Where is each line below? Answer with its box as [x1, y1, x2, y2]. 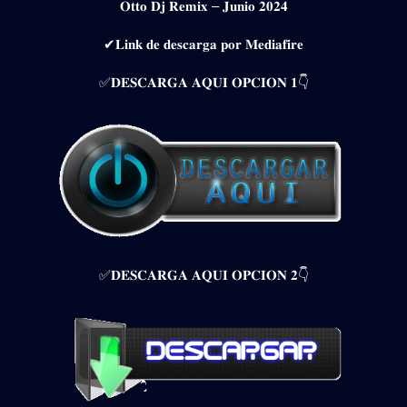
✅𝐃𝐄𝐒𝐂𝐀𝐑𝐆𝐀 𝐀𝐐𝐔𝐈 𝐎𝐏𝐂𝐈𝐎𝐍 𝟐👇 [98, 267, 309, 283]
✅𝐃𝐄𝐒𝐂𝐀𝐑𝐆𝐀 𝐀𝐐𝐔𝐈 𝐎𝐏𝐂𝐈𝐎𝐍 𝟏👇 [98, 74, 309, 90]
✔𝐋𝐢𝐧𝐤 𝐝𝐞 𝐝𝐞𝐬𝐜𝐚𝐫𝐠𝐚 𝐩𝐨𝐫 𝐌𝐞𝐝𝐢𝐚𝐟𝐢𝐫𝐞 [104, 35, 303, 52]
